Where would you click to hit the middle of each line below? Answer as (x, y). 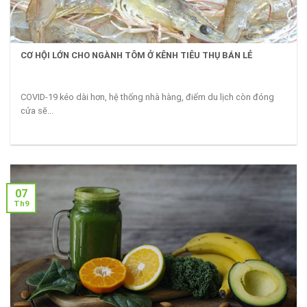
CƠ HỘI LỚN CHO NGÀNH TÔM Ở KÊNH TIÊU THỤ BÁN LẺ (137, 56)
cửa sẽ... (37, 110)
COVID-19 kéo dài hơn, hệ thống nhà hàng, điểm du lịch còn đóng (148, 97)
